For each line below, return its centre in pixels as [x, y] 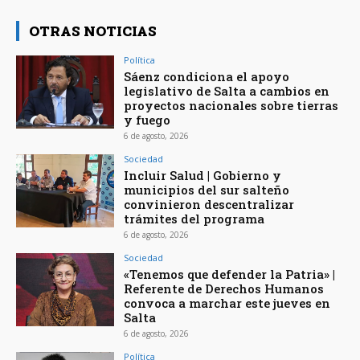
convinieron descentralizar [209, 204]
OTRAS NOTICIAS [93, 31]
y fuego [147, 119]
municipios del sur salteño [207, 189]
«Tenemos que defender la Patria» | [230, 274]
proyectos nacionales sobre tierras [231, 105]
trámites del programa [194, 218]
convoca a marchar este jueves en [227, 303]
